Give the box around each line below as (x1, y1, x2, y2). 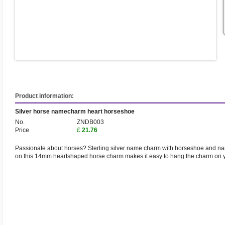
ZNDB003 (77, 119, 104, 126)
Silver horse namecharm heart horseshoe (15, 108, 135, 115)
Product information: (15, 92, 74, 99)
